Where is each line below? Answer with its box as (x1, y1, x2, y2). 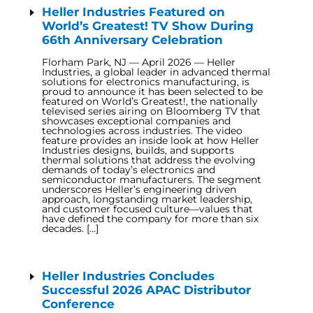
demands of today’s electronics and (42, 163, 215, 176)
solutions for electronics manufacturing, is (42, 75, 249, 88)
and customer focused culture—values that (42, 203, 253, 215)
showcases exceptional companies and (42, 115, 231, 127)
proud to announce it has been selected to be (42, 85, 263, 98)
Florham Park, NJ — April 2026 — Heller (42, 56, 235, 68)
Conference (42, 297, 115, 311)
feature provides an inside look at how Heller (42, 134, 259, 147)
